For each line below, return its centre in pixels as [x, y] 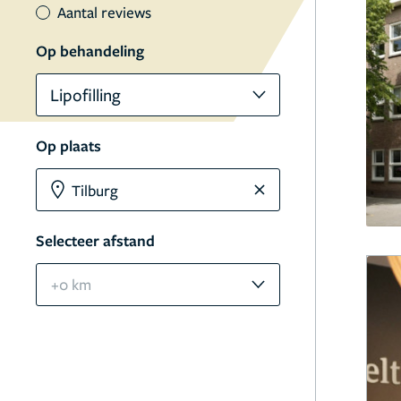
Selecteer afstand [95, 240]
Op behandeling [90, 51]
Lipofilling [85, 94]
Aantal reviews [104, 12]
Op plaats [68, 145]
